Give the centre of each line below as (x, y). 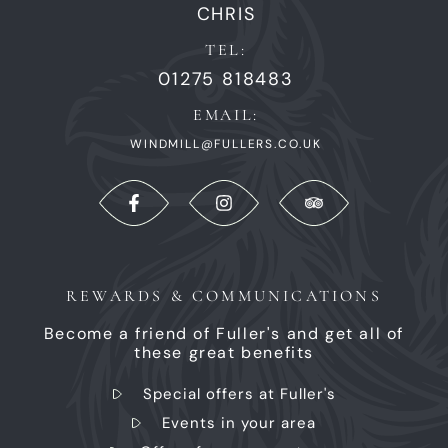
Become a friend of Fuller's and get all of (224, 334)
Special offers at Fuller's (239, 394)
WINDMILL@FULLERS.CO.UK (226, 144)
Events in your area (239, 423)
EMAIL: (226, 115)
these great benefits (223, 353)
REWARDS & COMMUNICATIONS (224, 296)
